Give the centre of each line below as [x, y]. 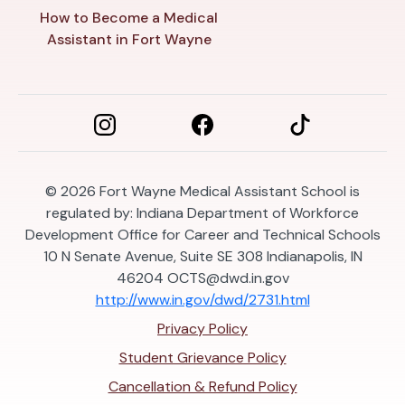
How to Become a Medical [129, 17]
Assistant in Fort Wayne [129, 39]
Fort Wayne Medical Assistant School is [230, 191]
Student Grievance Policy [202, 357]
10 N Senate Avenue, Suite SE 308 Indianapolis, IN [202, 256]
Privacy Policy [202, 328]
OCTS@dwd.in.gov [228, 278]
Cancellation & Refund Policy [202, 386]
